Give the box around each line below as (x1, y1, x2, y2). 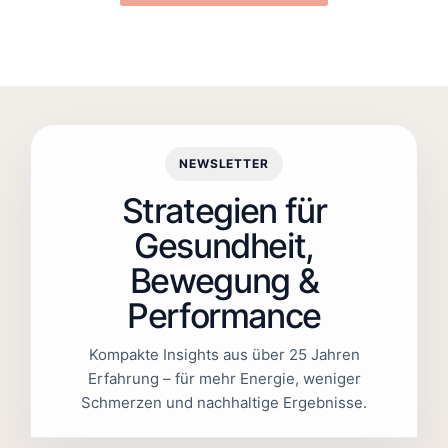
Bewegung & (129, 259, 319, 301)
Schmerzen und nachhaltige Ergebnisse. (81, 392, 367, 412)
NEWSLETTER (178, 155, 270, 171)
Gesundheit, (133, 224, 315, 266)
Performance (126, 294, 322, 336)
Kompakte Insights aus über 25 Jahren (88, 344, 360, 364)
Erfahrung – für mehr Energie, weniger (87, 368, 361, 388)
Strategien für (121, 189, 327, 231)
